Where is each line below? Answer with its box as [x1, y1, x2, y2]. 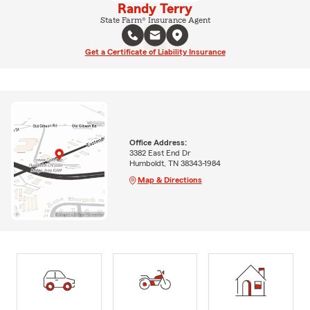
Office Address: [129, 138, 187, 147]
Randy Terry [118, 1, 192, 16]
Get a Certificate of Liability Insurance [84, 47, 226, 56]
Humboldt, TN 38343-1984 [129, 158, 221, 167]
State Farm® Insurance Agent [100, 15, 210, 24]
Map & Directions [137, 175, 202, 184]
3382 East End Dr [129, 148, 191, 157]
